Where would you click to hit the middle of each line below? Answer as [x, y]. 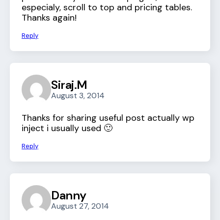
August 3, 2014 [78, 95]
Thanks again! [49, 18]
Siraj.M [69, 84]
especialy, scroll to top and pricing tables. [107, 8]
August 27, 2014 [80, 206]
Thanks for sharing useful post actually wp [108, 118]
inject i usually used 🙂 [67, 128]
